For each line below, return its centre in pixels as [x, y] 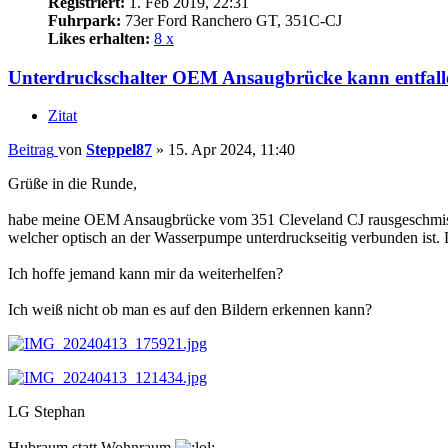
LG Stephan [46, 412]
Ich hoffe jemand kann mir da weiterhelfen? [145, 274]
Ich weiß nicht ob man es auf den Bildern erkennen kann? [190, 310]
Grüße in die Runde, [72, 184]
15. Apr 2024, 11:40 [231, 150]
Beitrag [31, 150]
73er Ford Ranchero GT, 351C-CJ [231, 20]
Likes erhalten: [99, 38]
